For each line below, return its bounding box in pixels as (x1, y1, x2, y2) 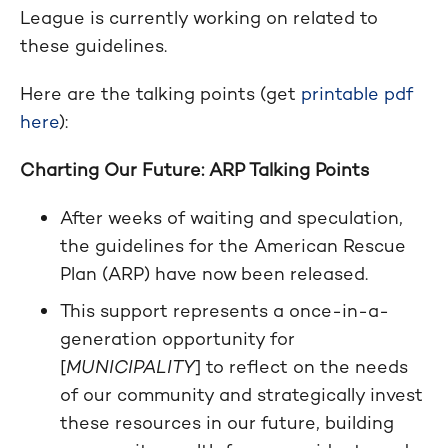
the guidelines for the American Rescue (60, 234, 406, 257)
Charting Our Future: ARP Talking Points (20, 158, 369, 181)
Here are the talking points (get (20, 82, 301, 105)
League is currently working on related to (20, 6, 378, 29)
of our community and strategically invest (60, 383, 423, 406)
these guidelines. (20, 34, 167, 57)
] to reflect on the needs (195, 355, 408, 378)
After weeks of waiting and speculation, (60, 206, 403, 229)
